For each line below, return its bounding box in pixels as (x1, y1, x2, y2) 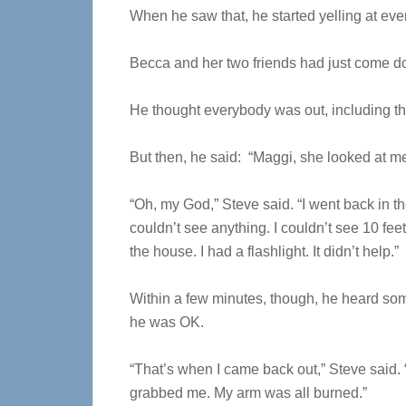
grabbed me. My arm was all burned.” (130, 385, 367, 401)
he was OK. (130, 314, 204, 330)
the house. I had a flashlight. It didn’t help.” (130, 244, 399, 259)
